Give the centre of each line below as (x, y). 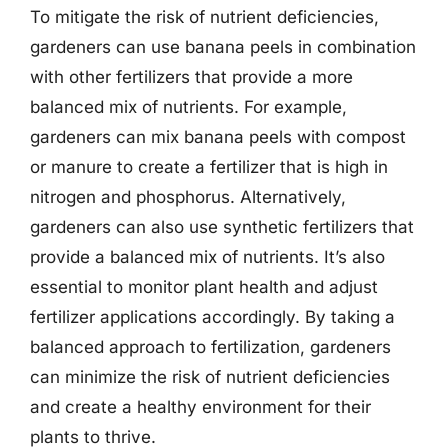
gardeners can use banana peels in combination (223, 47)
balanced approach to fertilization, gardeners (210, 347)
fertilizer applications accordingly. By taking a (212, 317)
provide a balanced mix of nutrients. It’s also (207, 257)
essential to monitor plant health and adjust (204, 287)
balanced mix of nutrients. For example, (188, 107)
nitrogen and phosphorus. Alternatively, (188, 197)
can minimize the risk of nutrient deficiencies (210, 377)
